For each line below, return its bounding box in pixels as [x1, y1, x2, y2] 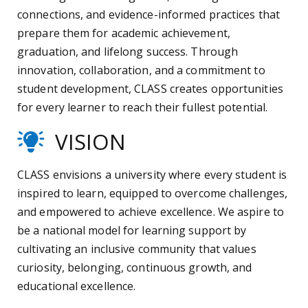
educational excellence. [17, 278, 136, 294]
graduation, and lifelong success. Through [17, 44, 239, 60]
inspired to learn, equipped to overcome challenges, [17, 186, 288, 201]
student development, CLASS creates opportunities [17, 81, 283, 97]
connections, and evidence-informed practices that [17, 7, 280, 23]
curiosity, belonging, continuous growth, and [17, 260, 252, 276]
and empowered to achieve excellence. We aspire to [17, 204, 284, 220]
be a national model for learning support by [17, 223, 247, 239]
